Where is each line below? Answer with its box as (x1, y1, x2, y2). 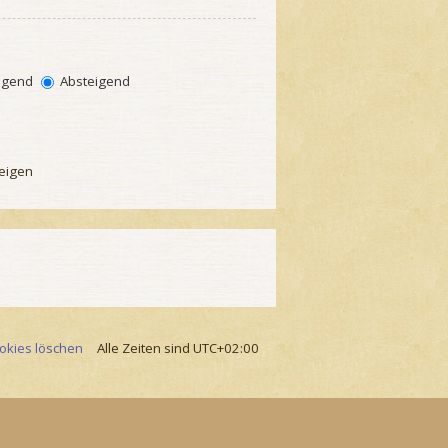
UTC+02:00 (193, 339, 259, 358)
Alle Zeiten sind (97, 339, 193, 358)
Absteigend (56, 72, 130, 91)
